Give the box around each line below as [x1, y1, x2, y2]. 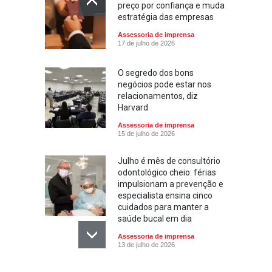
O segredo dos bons [118, 68, 194, 78]
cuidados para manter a [118, 202, 209, 212]
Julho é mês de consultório [118, 156, 220, 166]
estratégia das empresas [118, 12, 214, 22]
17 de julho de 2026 [118, 39, 175, 47]
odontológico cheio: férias [118, 168, 216, 177]
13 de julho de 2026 [118, 241, 175, 248]
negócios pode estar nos [118, 80, 211, 89]
